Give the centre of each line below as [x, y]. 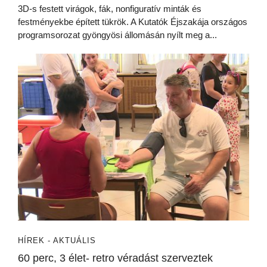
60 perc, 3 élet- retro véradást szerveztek [115, 258]
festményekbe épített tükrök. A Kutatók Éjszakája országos [133, 22]
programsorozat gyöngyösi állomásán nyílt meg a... [117, 35]
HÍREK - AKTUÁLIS [57, 241]
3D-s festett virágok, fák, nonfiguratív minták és [110, 9]
